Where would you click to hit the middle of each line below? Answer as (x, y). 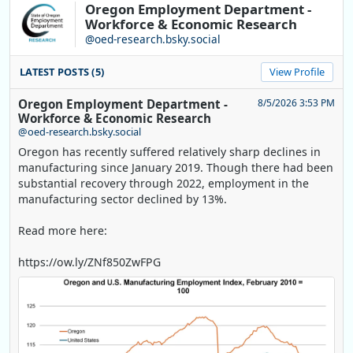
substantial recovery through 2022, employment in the (163, 184)
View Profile (297, 72)
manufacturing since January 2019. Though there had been (176, 168)
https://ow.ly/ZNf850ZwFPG (89, 262)
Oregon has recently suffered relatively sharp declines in (169, 152)
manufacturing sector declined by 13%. (123, 199)
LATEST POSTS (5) (62, 72)
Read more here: (63, 231)
